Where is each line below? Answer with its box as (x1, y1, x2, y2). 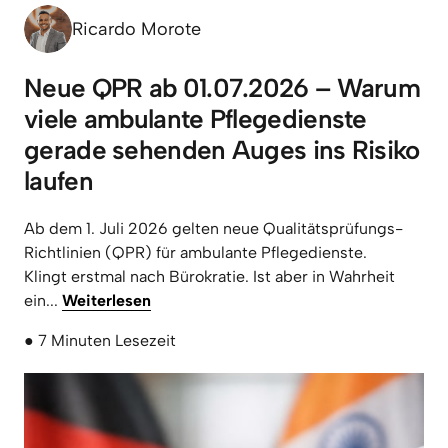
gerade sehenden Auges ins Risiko (24, 134, 420, 166)
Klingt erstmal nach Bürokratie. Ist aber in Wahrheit (24, 267, 395, 286)
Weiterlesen (62, 291, 151, 310)
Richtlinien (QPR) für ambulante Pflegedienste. (24, 243, 367, 262)
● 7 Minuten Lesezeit (24, 331, 176, 350)
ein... (24, 291, 62, 310)
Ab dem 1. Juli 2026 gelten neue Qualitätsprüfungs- (24, 219, 403, 238)
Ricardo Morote (72, 17, 201, 40)
